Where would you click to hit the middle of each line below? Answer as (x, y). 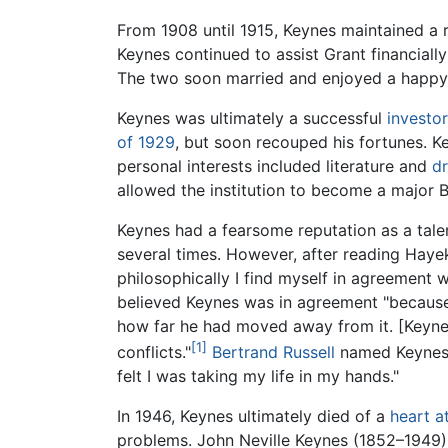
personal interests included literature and (274, 165)
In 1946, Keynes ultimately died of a (253, 416)
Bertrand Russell (273, 352)
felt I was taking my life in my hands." (258, 376)
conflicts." (154, 352)
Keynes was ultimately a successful (252, 117)
